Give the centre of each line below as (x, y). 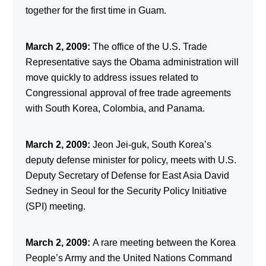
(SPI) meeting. (55, 206)
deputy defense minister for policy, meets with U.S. (131, 160)
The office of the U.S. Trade (148, 46)
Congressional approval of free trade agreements (128, 93)
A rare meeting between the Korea (164, 242)
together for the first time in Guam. (96, 10)
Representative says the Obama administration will (132, 62)
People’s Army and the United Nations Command (129, 258)
